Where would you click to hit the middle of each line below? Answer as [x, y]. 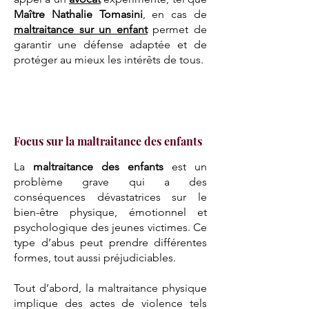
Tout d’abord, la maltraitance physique [110, 288]
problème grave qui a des [110, 182]
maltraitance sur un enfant [81, 29]
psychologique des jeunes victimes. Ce [110, 227]
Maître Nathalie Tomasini [78, 14]
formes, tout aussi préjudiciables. [95, 258]
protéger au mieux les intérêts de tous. [109, 60]
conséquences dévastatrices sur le [110, 197]
